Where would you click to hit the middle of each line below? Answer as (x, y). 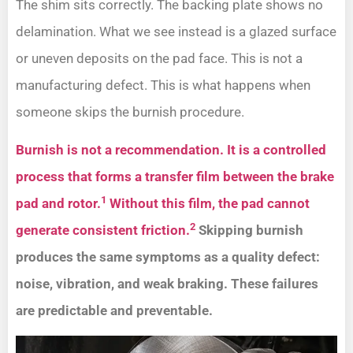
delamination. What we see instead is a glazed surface (176, 32)
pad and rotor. (58, 204)
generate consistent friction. (103, 230)
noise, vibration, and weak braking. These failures (167, 284)
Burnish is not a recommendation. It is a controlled (171, 150)
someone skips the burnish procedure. (130, 112)
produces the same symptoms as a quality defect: (168, 257)
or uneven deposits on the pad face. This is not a (159, 58)
